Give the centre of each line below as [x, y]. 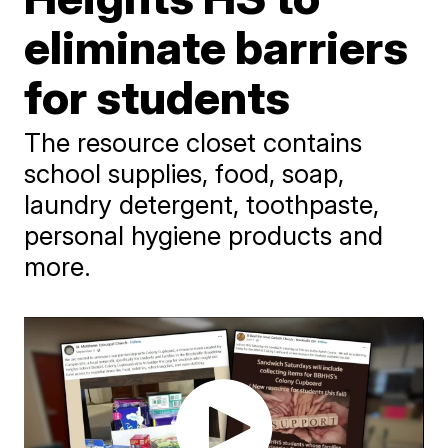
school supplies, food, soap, [184, 173]
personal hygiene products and [204, 235]
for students [157, 97]
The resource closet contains [193, 142]
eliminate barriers [216, 47]
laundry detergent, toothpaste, [202, 204]
